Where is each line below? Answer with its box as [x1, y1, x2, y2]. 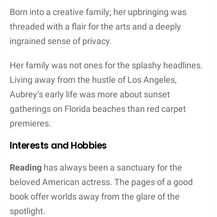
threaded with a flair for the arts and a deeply [10, 21, 181, 31]
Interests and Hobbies [10, 139, 108, 152]
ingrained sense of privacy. [10, 35, 112, 46]
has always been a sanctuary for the [42, 162, 182, 172]
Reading [10, 162, 42, 172]
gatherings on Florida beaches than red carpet [10, 103, 186, 114]
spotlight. [10, 205, 46, 216]
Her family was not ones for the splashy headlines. [10, 60, 203, 70]
